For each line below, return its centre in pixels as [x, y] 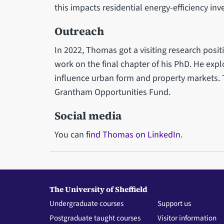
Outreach [79, 31]
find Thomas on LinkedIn [133, 134]
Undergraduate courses [86, 203]
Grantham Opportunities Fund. [112, 92]
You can [70, 134]
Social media [88, 115]
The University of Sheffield [98, 189]
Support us [174, 203]
